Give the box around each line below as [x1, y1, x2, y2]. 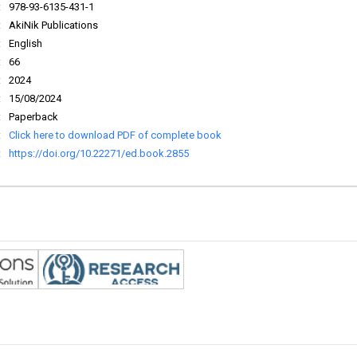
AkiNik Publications [9, 19, 99, 31]
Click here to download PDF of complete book [9, 129, 222, 141]
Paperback [9, 111, 59, 123]
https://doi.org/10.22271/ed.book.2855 [9, 147, 190, 159]
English [9, 37, 43, 49]
